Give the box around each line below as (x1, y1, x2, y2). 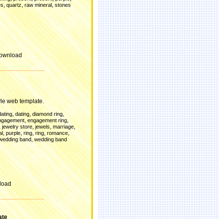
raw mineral (24, 2, 52, 8)
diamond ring (32, 111, 63, 117)
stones (55, 2, 71, 8)
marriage (53, 124, 74, 130)
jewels (35, 124, 50, 130)
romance (47, 130, 68, 136)
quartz (6, 2, 22, 8)
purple (6, 130, 21, 136)
